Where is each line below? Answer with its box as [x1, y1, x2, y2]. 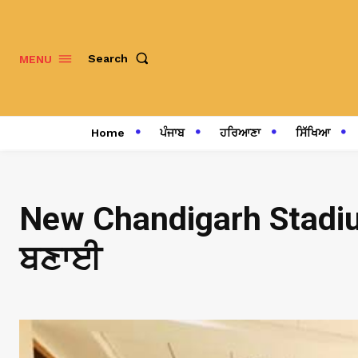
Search [88, 51, 128, 65]
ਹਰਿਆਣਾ [219, 126, 261, 139]
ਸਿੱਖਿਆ [295, 126, 330, 139]
